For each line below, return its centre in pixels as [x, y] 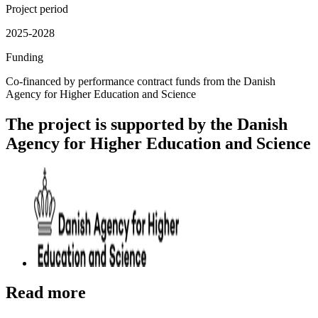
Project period [37, 9]
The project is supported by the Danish [147, 124]
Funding [24, 57]
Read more [46, 293]
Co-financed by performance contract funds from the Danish [141, 81]
